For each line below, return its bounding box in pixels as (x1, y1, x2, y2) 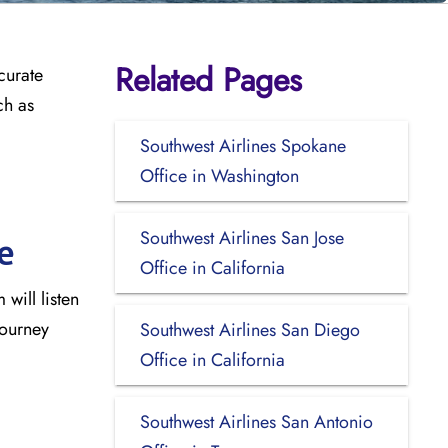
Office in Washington (139, 162, 299, 189)
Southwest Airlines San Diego (139, 316, 360, 343)
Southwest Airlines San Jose (139, 224, 344, 251)
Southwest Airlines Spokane (139, 132, 346, 159)
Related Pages (114, 56, 302, 103)
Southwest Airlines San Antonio (139, 408, 373, 435)
